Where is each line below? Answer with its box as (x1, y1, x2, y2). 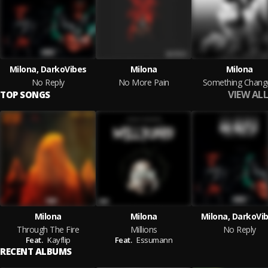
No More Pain (118, 77, 169, 88)
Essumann (136, 234, 173, 245)
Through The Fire (17, 224, 79, 235)
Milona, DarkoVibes (9, 63, 87, 75)
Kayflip (47, 234, 71, 245)
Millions (130, 224, 157, 235)
